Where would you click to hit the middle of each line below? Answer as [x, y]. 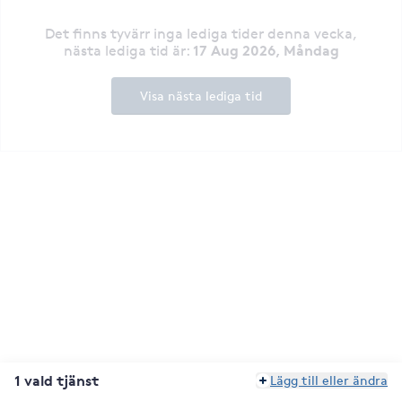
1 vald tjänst [57, 380]
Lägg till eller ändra [329, 380]
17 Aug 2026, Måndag [266, 50]
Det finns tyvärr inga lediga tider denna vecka [199, 33]
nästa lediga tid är [124, 50]
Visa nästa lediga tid [201, 95]
